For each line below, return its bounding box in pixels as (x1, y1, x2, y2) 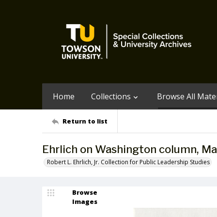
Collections (91, 91, 131, 102)
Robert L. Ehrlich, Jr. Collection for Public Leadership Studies (47, 158, 210, 166)
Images (72, 197, 97, 206)
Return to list (62, 116, 108, 125)
